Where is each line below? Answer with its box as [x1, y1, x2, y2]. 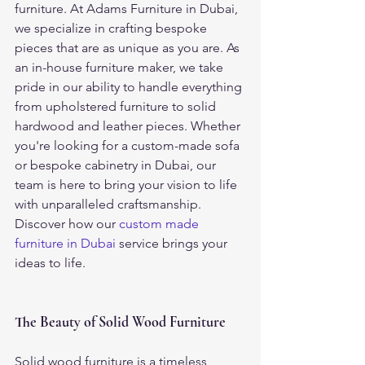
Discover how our [15, 216, 119, 231]
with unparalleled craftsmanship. [15, 196, 201, 212]
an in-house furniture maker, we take [15, 59, 226, 75]
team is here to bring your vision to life [15, 177, 240, 192]
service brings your [116, 235, 231, 251]
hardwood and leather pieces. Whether [15, 118, 244, 134]
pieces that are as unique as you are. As [15, 40, 243, 55]
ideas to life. [15, 255, 86, 270]
